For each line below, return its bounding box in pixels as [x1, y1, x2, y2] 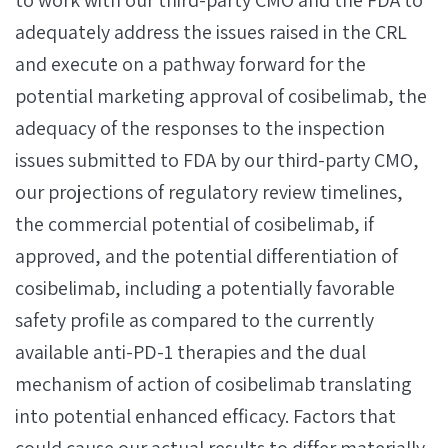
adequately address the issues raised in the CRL [15, 19, 407, 45]
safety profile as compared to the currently [15, 307, 374, 333]
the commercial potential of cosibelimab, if [15, 211, 374, 237]
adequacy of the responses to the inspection [15, 115, 385, 141]
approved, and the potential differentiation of [15, 243, 398, 269]
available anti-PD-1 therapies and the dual [15, 339, 366, 365]
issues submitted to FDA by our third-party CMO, [15, 147, 419, 173]
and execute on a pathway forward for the [15, 51, 366, 77]
